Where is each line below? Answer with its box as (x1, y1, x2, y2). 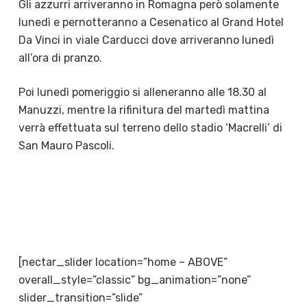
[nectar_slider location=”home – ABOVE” (18, 255, 228, 269)
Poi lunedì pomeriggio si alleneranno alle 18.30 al (18, 85, 267, 99)
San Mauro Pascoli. (18, 138, 114, 152)
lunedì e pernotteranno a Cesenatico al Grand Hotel (18, 15, 284, 29)
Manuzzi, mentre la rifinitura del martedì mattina (18, 103, 269, 116)
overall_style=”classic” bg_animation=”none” (18, 273, 251, 286)
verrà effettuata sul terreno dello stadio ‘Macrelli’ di (18, 121, 282, 134)
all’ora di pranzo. (18, 51, 102, 64)
